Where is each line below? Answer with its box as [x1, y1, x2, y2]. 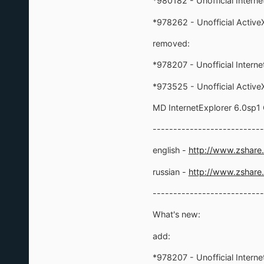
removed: [152, 38, 190, 48]
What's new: [152, 209, 200, 220]
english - [152, 145, 189, 156]
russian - [152, 166, 189, 177]
